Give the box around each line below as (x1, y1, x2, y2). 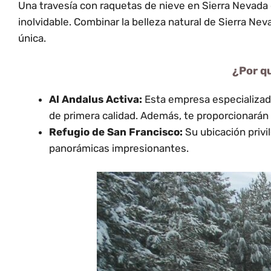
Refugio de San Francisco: (49, 125, 183, 138)
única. (18, 32, 46, 45)
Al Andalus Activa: (49, 93, 142, 105)
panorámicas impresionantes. (49, 142, 189, 154)
